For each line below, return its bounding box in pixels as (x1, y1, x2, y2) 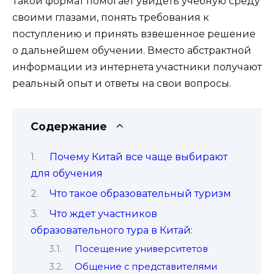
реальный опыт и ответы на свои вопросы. (12, 77, 231, 89)
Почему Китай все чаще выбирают (49, 150, 228, 163)
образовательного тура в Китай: (31, 224, 193, 237)
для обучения (31, 167, 103, 179)
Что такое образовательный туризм (49, 187, 231, 199)
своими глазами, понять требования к (12, 11, 209, 23)
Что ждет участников (49, 208, 157, 220)
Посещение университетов (74, 243, 208, 254)
